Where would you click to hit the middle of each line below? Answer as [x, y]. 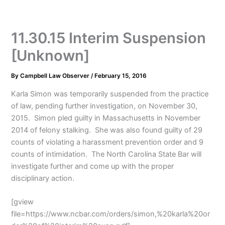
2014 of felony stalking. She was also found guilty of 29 [107, 130]
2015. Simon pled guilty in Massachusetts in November [106, 118]
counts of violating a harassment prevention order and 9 [107, 142]
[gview [23, 202]
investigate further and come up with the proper [93, 166]
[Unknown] [50, 56]
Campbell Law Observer [56, 76]
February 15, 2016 [121, 76]
